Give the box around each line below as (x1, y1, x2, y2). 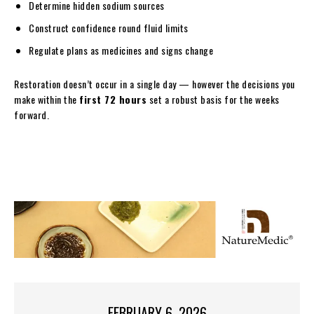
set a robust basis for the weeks (146, 91, 280, 107)
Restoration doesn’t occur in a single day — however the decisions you (14, 76, 295, 91)
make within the (14, 91, 79, 107)
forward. (14, 107, 49, 122)
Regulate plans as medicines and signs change (29, 42, 213, 57)
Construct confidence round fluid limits (29, 20, 189, 35)
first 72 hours (79, 91, 146, 107)
